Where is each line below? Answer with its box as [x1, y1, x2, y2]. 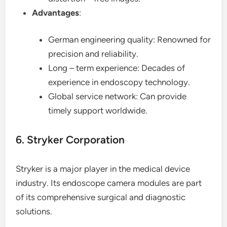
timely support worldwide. [48, 105, 148, 116]
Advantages [32, 7, 80, 18]
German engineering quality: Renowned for [48, 34, 211, 45]
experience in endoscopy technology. [48, 77, 191, 87]
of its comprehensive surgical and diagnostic [16, 192, 186, 202]
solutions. [16, 206, 53, 216]
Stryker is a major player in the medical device [16, 164, 191, 174]
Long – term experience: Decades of [48, 63, 185, 73]
